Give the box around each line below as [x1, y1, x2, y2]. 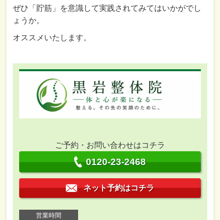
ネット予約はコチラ [83, 184, 154, 192]
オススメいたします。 [13, 33, 92, 42]
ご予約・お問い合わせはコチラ [55, 141, 165, 150]
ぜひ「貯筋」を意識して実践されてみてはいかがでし [13, 3, 202, 12]
